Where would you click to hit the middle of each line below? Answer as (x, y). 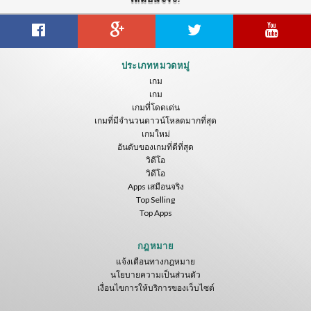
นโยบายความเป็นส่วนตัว (155, 274)
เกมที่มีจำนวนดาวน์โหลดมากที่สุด (155, 120)
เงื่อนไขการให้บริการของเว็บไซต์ (155, 287)
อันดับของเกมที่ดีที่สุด (155, 146)
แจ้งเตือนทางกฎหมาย (155, 261)
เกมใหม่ (155, 133)
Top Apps (155, 212)
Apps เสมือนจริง (155, 186)
